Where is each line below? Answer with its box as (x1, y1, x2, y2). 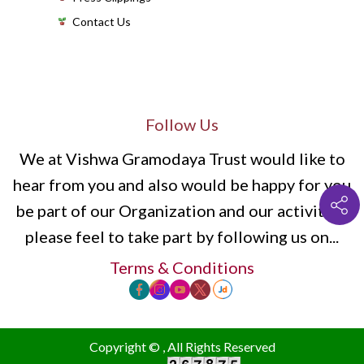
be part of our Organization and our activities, (15, 201, 349, 220)
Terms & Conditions (110, 258, 254, 277)
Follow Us (145, 115, 219, 134)
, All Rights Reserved (162, 339, 275, 354)
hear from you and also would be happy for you (13, 175, 351, 194)
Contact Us (72, 15, 131, 28)
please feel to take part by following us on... (25, 227, 339, 246)
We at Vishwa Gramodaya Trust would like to (19, 149, 345, 168)
